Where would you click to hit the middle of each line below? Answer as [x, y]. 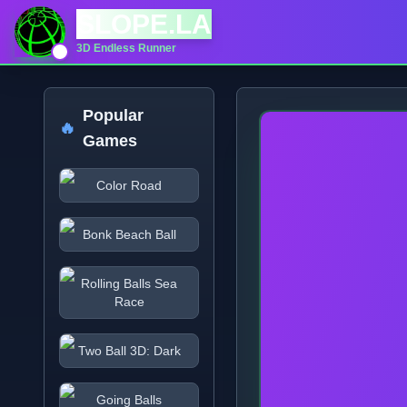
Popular [113, 115]
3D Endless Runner [126, 48]
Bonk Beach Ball [129, 234]
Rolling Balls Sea [129, 283]
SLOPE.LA [144, 24]
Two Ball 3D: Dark [129, 351]
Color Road [129, 185]
